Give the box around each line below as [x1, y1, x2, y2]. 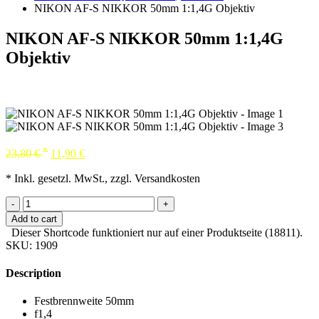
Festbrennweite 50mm [34, 295, 134, 308]
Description [6, 266, 61, 279]
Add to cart [11, 213, 57, 224]
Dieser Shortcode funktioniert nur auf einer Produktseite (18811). [11, 226, 303, 239]
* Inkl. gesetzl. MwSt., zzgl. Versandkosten [6, 172, 200, 184]
